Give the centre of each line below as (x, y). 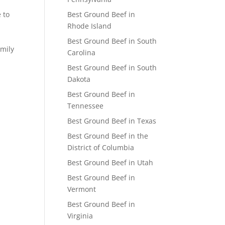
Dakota (79, 79)
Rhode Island (90, 26)
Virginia (80, 216)
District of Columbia (101, 147)
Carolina (82, 52)
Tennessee (86, 106)
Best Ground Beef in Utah (110, 162)
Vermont (82, 189)
